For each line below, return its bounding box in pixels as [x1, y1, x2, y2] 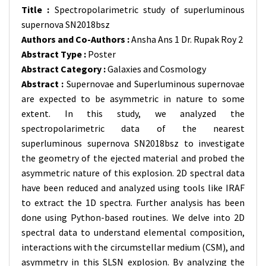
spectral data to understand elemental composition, [21, 226, 245, 238]
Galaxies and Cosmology [107, 63, 206, 75]
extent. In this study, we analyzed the [21, 107, 245, 119]
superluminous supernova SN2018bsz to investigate [21, 137, 245, 149]
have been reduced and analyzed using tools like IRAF [21, 182, 245, 194]
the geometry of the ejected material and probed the [21, 152, 245, 164]
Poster [88, 48, 116, 60]
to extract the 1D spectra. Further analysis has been [21, 197, 245, 208]
